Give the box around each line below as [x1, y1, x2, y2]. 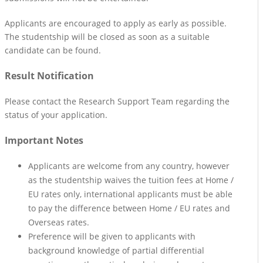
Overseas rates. [28, 216, 89, 228]
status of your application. [5, 109, 107, 120]
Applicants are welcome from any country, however [28, 160, 230, 171]
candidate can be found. [5, 44, 101, 56]
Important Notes [5, 133, 83, 147]
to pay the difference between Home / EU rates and [28, 202, 230, 214]
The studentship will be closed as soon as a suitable [5, 31, 210, 42]
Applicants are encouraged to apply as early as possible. [5, 17, 227, 29]
